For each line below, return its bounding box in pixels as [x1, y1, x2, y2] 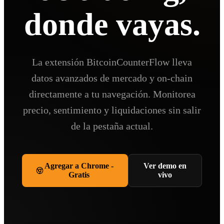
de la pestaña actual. [71, 120, 153, 132]
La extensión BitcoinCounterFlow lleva [32, 56, 192, 68]
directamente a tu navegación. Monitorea [28, 88, 195, 100]
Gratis [68, 170, 89, 179]
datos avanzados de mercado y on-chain [31, 72, 192, 84]
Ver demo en [143, 161, 186, 170]
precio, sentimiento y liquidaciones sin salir [23, 104, 201, 116]
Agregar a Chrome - [44, 161, 113, 170]
